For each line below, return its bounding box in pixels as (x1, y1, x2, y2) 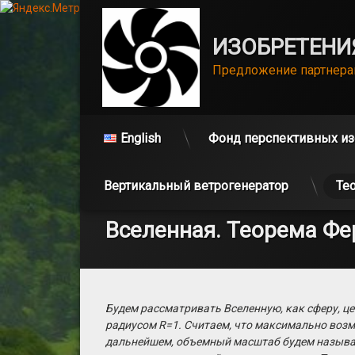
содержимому (78, 207, 154, 219)
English (120, 130, 161, 146)
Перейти (78, 174, 124, 186)
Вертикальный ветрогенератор (103, 177, 288, 193)
